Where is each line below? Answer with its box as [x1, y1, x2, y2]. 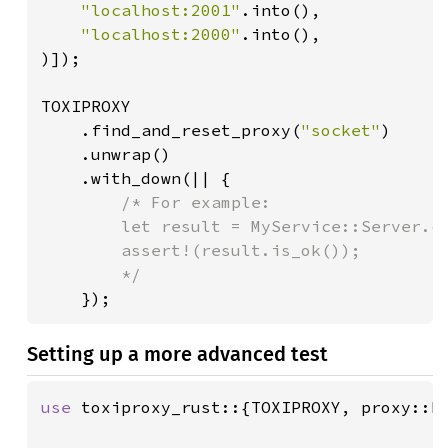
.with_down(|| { [41, 168, 231, 188]
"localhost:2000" [81, 24, 241, 44]
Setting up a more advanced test [27, 342, 328, 366]
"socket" [301, 120, 381, 140]
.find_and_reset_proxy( [41, 120, 301, 140]
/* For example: [121, 192, 271, 212]
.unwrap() [41, 144, 171, 164]
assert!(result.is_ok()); [41, 240, 361, 260]
